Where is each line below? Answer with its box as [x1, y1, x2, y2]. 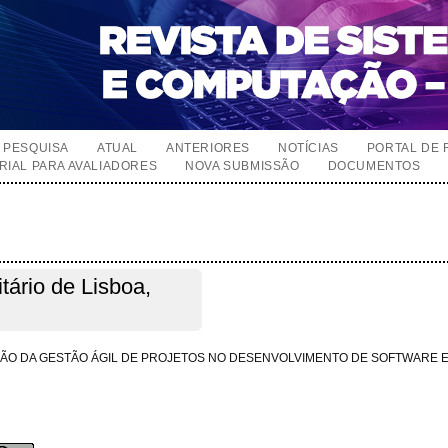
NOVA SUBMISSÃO [185, 159, 300, 173]
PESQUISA [3, 141, 70, 155]
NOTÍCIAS [278, 141, 339, 155]
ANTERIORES [166, 141, 251, 155]
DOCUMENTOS [327, 159, 421, 173]
